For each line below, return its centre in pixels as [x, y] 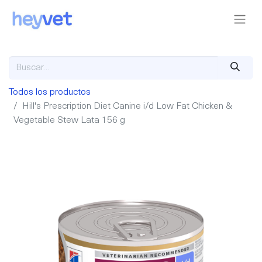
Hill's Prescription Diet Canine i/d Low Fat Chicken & [127, 107]
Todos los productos [50, 93]
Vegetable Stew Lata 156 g [69, 121]
